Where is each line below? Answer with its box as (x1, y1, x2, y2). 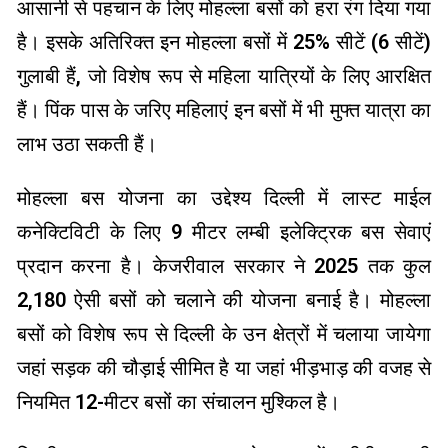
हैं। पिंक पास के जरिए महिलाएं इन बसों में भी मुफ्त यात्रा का (17, 98, 431, 123)
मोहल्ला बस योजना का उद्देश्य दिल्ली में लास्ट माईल (17, 186, 431, 211)
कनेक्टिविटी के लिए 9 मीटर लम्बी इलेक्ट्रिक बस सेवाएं (17, 220, 431, 245)
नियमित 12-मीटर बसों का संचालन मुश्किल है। (17, 390, 340, 415)
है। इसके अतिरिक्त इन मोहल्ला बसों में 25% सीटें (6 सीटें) (17, 30, 431, 55)
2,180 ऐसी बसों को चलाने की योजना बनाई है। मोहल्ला (17, 288, 431, 313)
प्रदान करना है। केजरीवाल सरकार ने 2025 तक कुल (17, 254, 431, 279)
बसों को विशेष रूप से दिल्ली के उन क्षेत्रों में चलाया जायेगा (17, 322, 431, 347)
